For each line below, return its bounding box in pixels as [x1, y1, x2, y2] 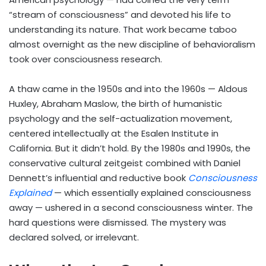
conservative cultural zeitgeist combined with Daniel [9, 157, 240, 170]
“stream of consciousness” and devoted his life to [9, 8, 231, 21]
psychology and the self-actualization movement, [9, 112, 232, 125]
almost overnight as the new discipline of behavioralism [9, 38, 255, 51]
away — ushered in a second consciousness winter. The [9, 201, 253, 214]
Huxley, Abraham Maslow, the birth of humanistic [9, 97, 222, 110]
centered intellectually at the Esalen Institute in [9, 127, 218, 140]
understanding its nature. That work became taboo [9, 23, 237, 36]
